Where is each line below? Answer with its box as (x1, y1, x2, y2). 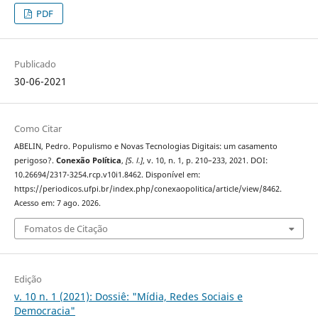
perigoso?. (13, 155, 56, 166)
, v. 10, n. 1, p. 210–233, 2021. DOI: (142, 155, 268, 166)
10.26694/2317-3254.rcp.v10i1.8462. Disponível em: (13, 170, 200, 180)
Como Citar (13, 122, 62, 136)
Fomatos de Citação (23, 221, 108, 235)
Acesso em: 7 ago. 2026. (13, 198, 101, 209)
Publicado (13, 57, 56, 71)
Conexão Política (55, 155, 121, 166)
